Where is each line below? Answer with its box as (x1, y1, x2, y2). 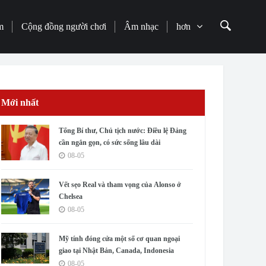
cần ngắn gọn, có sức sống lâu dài (59, 138, 161, 147)
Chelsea (59, 192, 83, 201)
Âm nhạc (124, 21, 159, 31)
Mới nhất (1, 97, 39, 107)
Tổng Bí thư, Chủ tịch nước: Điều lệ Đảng (59, 126, 187, 135)
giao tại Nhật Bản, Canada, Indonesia (59, 246, 175, 255)
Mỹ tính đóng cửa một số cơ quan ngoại (59, 235, 180, 243)
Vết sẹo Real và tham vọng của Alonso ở (59, 180, 182, 189)
